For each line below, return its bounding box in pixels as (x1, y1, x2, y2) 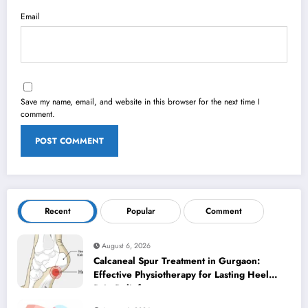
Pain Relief (93, 281, 141, 295)
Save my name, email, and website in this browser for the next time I (21, 95, 260, 108)
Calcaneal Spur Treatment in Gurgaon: (93, 254, 260, 267)
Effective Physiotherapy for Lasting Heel (93, 267, 269, 281)
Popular (126, 204, 155, 217)
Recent (44, 204, 71, 217)
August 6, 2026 (102, 240, 151, 251)
